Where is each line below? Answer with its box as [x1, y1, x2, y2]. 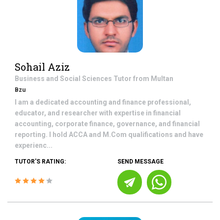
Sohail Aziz [15, 60, 70, 73]
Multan [151, 75, 173, 82]
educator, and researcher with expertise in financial [15, 109, 181, 117]
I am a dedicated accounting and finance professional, [15, 98, 191, 106]
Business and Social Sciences [15, 75, 113, 82]
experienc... [15, 141, 53, 149]
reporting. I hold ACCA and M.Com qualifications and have [15, 131, 203, 138]
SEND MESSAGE [117, 158, 164, 165]
